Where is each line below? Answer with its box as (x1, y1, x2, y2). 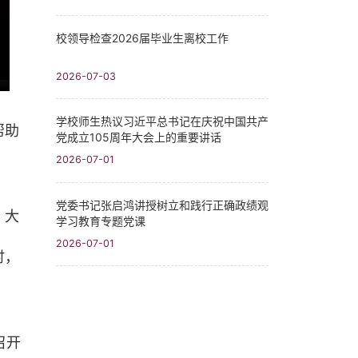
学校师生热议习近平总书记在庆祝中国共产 (56, 114, 268, 129)
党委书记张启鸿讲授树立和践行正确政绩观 (56, 197, 268, 212)
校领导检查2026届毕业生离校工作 (56, 31, 229, 46)
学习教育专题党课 (56, 213, 145, 228)
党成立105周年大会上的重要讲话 (56, 130, 221, 145)
